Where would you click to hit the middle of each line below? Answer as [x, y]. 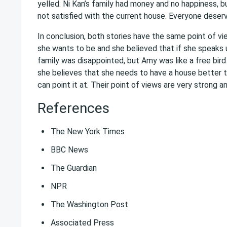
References [73, 108]
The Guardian [74, 168]
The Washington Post [89, 204]
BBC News [69, 150]
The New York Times [88, 131]
